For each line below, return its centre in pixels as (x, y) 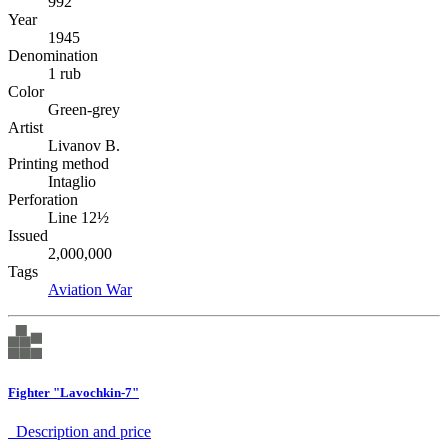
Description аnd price (79, 432)
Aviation (77, 289)
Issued (28, 235)
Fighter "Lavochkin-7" (73, 393)
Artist (25, 127)
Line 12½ (78, 217)
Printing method (58, 163)
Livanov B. (84, 145)
